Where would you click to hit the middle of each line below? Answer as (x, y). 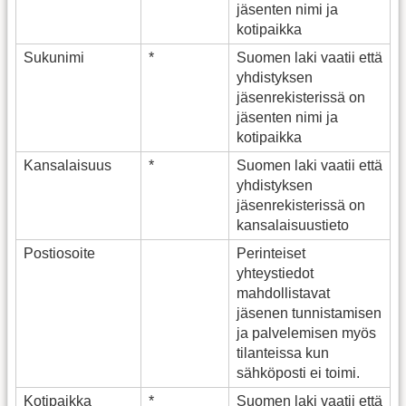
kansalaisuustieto (293, 225)
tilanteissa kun (283, 353)
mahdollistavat (283, 293)
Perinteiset (271, 253)
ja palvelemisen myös (306, 333)
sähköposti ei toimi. (298, 372)
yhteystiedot (275, 273)
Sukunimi (54, 57)
